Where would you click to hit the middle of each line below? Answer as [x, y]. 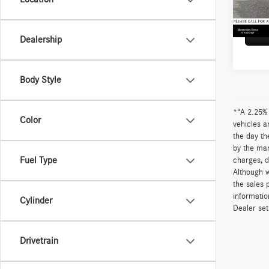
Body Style [41, 80]
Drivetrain [39, 241]
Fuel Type [38, 160]
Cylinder [36, 201]
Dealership [41, 40]
